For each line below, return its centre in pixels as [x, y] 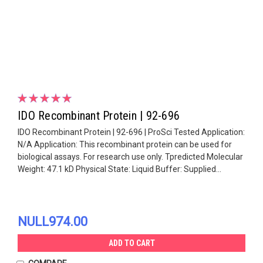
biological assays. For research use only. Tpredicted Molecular [130, 156]
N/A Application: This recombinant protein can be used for [125, 144]
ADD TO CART [131, 243]
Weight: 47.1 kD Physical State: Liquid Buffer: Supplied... [119, 169]
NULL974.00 [53, 221]
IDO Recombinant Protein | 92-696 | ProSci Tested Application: [131, 132]
